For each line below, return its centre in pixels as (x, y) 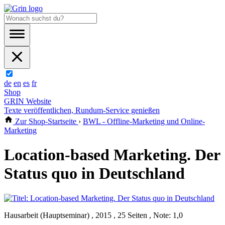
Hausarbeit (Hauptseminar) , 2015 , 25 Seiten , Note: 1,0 (93, 215)
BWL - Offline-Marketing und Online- (144, 121)
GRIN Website (28, 101)
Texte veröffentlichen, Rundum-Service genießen (82, 110)
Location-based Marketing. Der (112, 155)
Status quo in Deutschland (94, 174)
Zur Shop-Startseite (46, 121)
